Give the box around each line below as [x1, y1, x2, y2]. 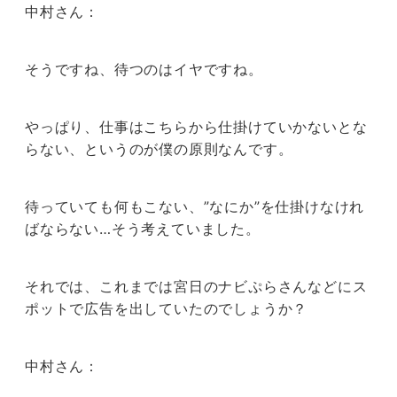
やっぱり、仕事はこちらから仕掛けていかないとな [25, 118, 368, 136]
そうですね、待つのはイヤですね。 [25, 60, 263, 79]
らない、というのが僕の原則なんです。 [25, 140, 293, 159]
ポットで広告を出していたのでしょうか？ [25, 300, 308, 318]
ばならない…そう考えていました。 [25, 220, 261, 238]
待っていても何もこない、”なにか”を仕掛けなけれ [25, 198, 365, 216]
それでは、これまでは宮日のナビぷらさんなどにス [25, 277, 368, 296]
